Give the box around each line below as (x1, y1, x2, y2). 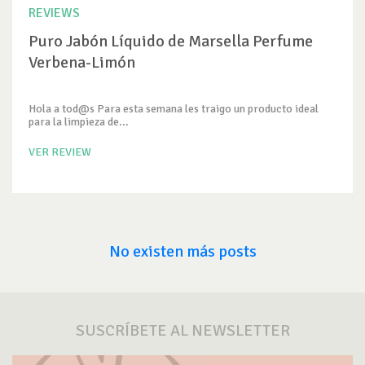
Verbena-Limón (29, 52, 135, 73)
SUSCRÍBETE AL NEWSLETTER (75, 320, 290, 341)
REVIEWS (29, 5, 80, 21)
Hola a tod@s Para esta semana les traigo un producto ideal (29, 102, 319, 116)
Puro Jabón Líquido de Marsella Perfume (29, 31, 313, 51)
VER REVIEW (29, 145, 91, 159)
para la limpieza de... (29, 115, 129, 129)
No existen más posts (108, 241, 257, 262)
